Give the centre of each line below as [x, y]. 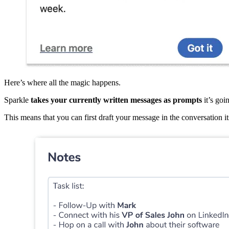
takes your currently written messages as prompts [116, 100]
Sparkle [17, 100]
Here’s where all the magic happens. [62, 83]
